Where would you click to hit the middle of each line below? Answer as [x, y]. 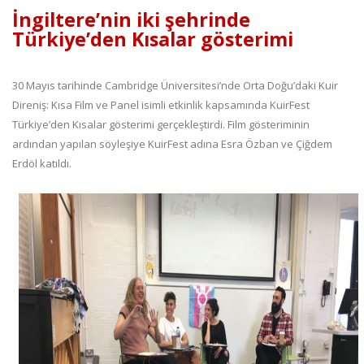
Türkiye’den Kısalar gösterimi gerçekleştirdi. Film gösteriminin [161, 125]
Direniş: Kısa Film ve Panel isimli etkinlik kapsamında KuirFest [161, 105]
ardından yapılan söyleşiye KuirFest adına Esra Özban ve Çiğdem [172, 144]
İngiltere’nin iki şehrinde [131, 20]
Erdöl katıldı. [42, 164]
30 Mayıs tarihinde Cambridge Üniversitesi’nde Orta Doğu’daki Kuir [175, 86]
